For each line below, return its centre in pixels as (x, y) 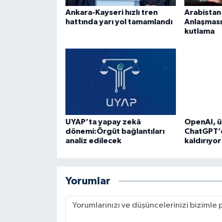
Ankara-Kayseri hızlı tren (111, 12)
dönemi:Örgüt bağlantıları (115, 131)
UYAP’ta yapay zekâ (103, 122)
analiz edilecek (93, 140)
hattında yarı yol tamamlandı (119, 22)
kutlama (199, 31)
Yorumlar (88, 181)
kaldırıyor (202, 140)
